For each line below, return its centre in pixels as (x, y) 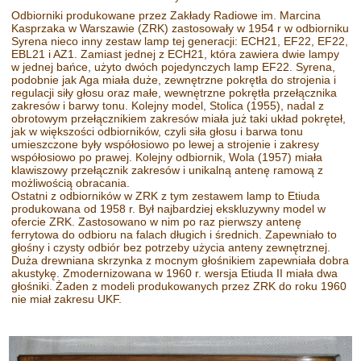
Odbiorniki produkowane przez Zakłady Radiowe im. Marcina (166, 15)
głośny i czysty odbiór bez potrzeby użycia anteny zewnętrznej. (171, 247)
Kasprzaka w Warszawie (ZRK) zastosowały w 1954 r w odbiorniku (180, 28)
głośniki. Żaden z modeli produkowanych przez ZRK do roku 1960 (179, 286)
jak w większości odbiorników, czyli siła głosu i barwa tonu (158, 131)
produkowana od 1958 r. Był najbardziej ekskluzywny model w (169, 208)
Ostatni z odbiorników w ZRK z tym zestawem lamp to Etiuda (166, 195)
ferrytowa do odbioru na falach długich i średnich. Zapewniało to (174, 234)
